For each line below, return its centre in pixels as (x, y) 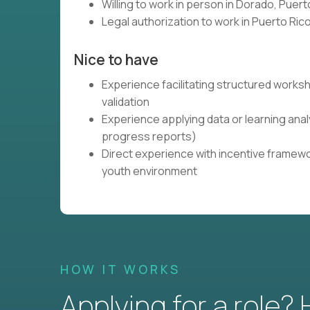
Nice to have (116, 60)
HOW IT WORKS (120, 269)
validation (126, 102)
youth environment (149, 171)
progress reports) (149, 136)
